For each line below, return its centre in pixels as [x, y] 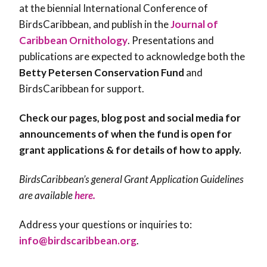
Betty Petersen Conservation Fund [102, 73]
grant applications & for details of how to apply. [130, 150]
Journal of [194, 24]
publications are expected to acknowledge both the [132, 57]
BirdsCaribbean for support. [82, 89]
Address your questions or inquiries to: [105, 225]
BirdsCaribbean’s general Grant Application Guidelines [131, 179]
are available [47, 195]
